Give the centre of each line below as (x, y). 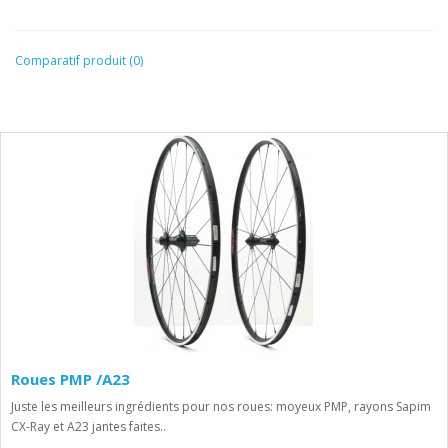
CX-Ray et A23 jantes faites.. (88, 426)
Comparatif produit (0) (79, 60)
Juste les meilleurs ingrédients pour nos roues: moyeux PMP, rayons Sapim (221, 406)
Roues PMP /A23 (70, 379)
